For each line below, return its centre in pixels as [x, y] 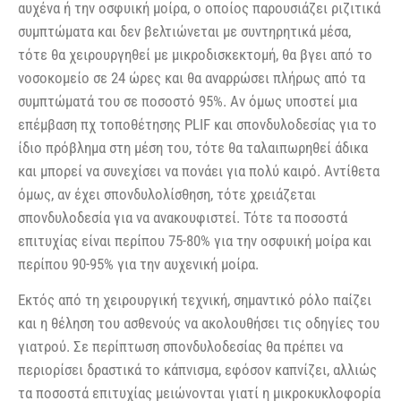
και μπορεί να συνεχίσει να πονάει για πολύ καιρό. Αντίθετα [199, 171]
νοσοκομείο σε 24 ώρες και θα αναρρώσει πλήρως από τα [192, 78]
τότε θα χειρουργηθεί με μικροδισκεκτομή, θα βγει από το [195, 55]
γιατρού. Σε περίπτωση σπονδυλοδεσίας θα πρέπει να [180, 347]
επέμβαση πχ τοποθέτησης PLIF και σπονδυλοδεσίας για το [197, 125]
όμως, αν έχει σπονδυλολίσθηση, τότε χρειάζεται [167, 195]
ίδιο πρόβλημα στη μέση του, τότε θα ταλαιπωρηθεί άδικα [193, 148]
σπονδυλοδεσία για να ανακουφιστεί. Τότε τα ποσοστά [183, 218]
